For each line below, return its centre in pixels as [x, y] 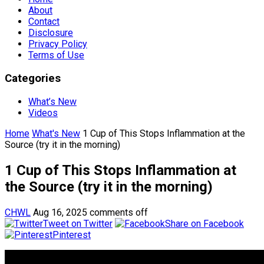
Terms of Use [56, 55]
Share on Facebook [204, 223]
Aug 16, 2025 [60, 212]
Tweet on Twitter [78, 223]
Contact [44, 22]
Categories [33, 79]
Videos [43, 113]
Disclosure [51, 33]
